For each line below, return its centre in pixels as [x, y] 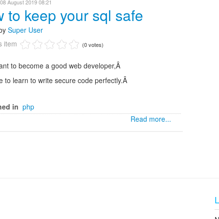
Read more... [151, 119]
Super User [25, 30]
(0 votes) [93, 44]
